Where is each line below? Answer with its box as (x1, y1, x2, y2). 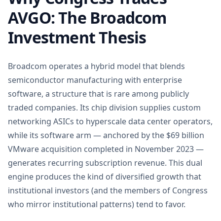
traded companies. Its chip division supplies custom (8, 102, 201, 113)
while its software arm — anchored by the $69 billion (8, 130, 204, 141)
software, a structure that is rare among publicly (8, 88, 189, 99)
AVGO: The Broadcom (8, 7, 167, 28)
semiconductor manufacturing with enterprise (8, 74, 182, 85)
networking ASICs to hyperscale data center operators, (8, 116, 213, 127)
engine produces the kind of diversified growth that (8, 171, 201, 182)
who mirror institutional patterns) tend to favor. (8, 199, 185, 210)
